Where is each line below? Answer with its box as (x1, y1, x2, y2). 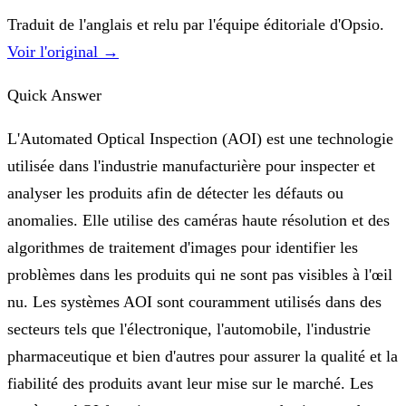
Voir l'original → (7, 42, 119, 61)
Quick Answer (7, 85, 101, 104)
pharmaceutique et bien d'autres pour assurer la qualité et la (7, 346, 398, 365)
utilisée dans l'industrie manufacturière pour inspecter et (7, 156, 375, 175)
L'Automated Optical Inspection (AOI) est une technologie (7, 129, 393, 148)
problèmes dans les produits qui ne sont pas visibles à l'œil (7, 265, 392, 284)
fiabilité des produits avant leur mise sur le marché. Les (7, 373, 373, 392)
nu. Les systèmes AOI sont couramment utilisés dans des (7, 292, 382, 311)
